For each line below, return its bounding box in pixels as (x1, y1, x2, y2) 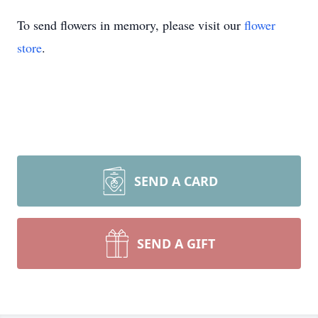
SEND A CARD (134, 172, 218, 190)
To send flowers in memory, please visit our (17, 16, 244, 33)
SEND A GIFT (137, 235, 215, 252)
